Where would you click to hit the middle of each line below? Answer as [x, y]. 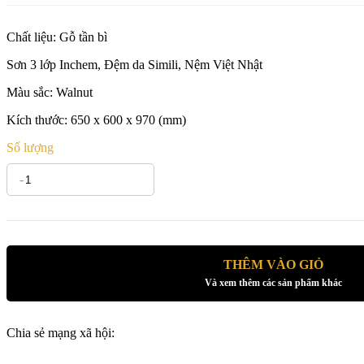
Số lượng [30, 147]
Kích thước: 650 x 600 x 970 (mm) [96, 120]
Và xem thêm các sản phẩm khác [273, 283]
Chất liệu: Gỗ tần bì [57, 37]
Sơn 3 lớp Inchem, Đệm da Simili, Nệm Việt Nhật [134, 65]
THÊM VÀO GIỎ [273, 264]
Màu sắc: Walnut [50, 92]
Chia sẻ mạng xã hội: [61, 333]
